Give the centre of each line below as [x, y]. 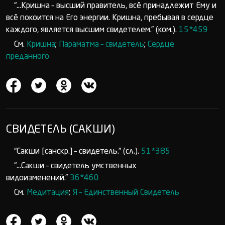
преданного [28, 57]
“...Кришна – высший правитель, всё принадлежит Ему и [115, 6]
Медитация [48, 193]
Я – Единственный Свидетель [126, 193]
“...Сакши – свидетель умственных [75, 166]
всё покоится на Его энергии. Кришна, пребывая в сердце [110, 18]
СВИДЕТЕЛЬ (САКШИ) [61, 130]
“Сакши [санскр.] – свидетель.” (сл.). [78, 152]
